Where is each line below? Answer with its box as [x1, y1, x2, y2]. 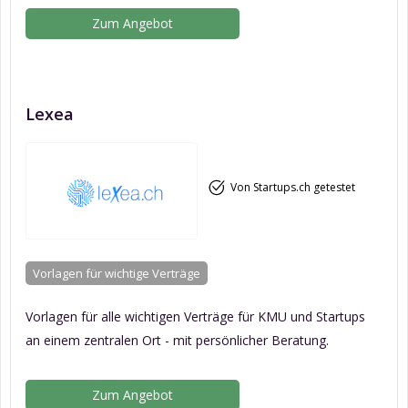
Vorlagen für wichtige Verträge [33, 264, 200, 281]
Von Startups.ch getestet [229, 179, 355, 196]
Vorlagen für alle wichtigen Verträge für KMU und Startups [25, 307, 365, 325]
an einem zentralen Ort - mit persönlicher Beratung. [25, 331, 329, 349]
